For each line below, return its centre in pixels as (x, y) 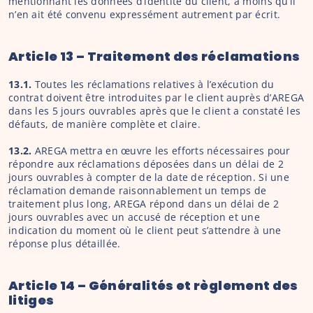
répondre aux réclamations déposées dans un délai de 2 (146, 164)
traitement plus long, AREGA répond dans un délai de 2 (144, 204)
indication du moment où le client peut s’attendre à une (145, 230)
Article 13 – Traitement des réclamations (154, 56)
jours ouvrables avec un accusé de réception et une (134, 217)
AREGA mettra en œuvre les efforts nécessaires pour (161, 151)
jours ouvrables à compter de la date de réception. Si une (149, 177)
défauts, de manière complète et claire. (104, 124)
